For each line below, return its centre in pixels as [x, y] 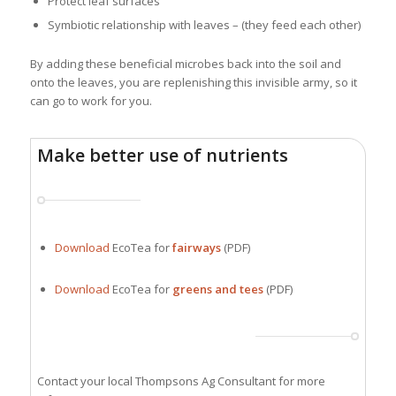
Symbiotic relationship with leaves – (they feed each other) [204, 25]
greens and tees [218, 289]
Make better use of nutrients [163, 155]
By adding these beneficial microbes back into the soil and [185, 64]
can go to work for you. [91, 101]
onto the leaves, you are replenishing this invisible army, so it [193, 83]
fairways [197, 247]
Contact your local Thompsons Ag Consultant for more [182, 381]
